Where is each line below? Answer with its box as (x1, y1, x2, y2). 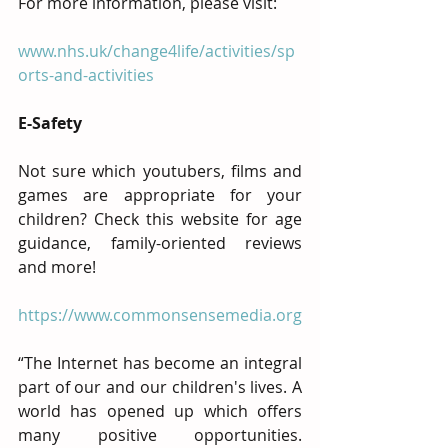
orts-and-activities (18, 64, 154, 86)
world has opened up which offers (18, 400, 302, 422)
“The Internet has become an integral (18, 352, 302, 374)
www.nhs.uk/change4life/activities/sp (18, 40, 295, 62)
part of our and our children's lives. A (18, 376, 302, 398)
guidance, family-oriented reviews (18, 232, 302, 254)
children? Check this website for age (18, 208, 302, 230)
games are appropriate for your (18, 184, 302, 206)
